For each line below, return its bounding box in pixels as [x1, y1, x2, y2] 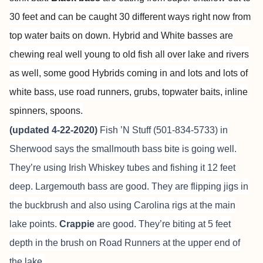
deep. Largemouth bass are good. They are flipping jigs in [9, 181, 248, 191]
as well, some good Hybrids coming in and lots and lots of [9, 68, 248, 78]
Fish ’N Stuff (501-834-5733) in [100, 125, 228, 135]
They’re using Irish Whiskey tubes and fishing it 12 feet [9, 163, 235, 173]
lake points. [9, 219, 59, 229]
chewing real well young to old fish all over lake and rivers [9, 49, 249, 59]
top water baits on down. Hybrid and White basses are [9, 31, 233, 41]
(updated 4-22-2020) [9, 125, 100, 135]
